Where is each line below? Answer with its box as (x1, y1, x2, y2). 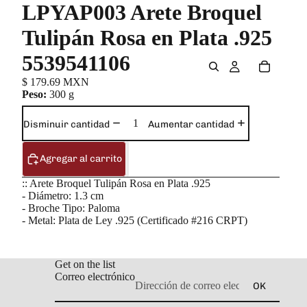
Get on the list (55, 258, 115, 271)
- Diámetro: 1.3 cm (22, 190, 103, 202)
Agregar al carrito (40, 152, 122, 164)
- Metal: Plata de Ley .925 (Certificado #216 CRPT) (22, 214, 247, 227)
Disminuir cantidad (23, 119, 110, 131)
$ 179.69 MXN (22, 76, 89, 88)
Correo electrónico (55, 271, 135, 283)
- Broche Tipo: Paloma (22, 202, 120, 214)
